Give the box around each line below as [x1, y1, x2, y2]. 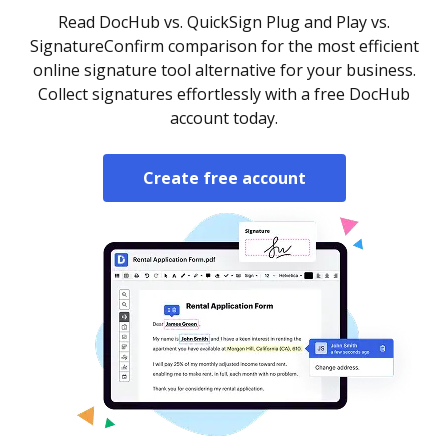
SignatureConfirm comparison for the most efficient [29, 35, 419, 57]
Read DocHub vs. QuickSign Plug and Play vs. [58, 11, 390, 33]
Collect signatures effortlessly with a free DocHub [38, 83, 410, 105]
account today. [170, 107, 278, 129]
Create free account [142, 167, 306, 189]
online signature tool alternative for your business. [32, 59, 416, 81]
